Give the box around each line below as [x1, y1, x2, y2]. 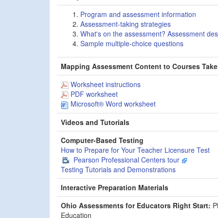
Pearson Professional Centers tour [72, 154, 182, 164]
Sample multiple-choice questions [80, 38, 183, 48]
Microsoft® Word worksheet [69, 99, 156, 109]
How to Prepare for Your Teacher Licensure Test [61, 145, 210, 155]
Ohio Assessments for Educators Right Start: [61, 200, 211, 210]
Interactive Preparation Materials [61, 182, 168, 192]
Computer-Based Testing [61, 135, 144, 145]
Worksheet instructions [69, 79, 141, 89]
